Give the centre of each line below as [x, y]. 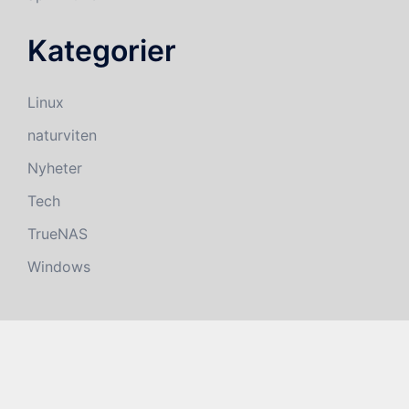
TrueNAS [58, 233]
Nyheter [55, 168]
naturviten [62, 135]
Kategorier [102, 50]
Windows [59, 266]
